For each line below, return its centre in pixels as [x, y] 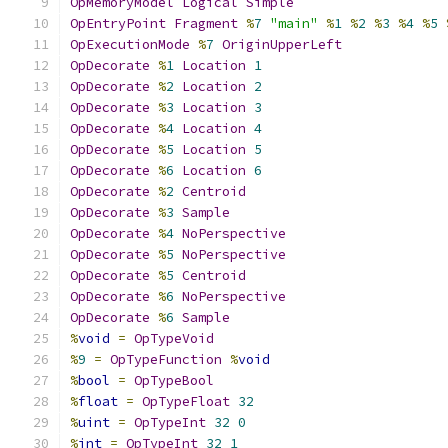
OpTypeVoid [174, 338]
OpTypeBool [174, 380]
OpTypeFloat [186, 401]
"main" [294, 23]
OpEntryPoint [118, 23]
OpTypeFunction [166, 359]
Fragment [206, 23]
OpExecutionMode [130, 44]
